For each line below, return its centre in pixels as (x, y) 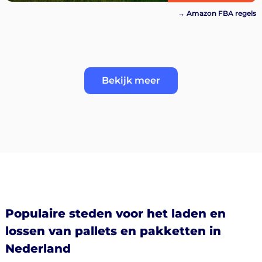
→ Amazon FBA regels (217, 13)
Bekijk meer (131, 81)
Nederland (38, 249)
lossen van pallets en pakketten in (113, 231)
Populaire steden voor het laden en (115, 214)
